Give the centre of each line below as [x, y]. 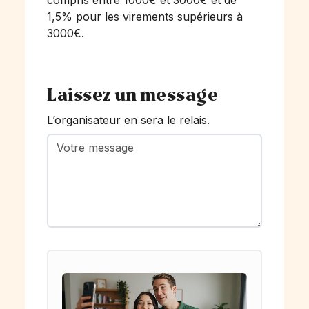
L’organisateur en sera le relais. [128, 120]
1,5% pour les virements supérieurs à [145, 17]
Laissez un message [132, 96]
